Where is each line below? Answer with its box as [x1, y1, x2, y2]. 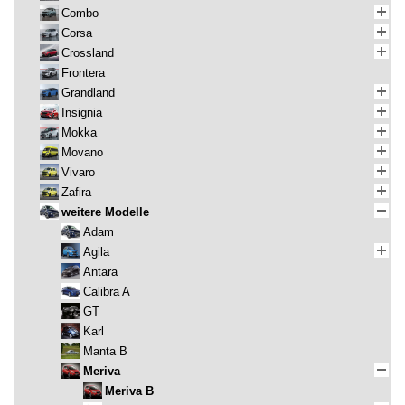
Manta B [83, 344, 127, 359]
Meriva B [105, 384, 154, 399]
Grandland [61, 86, 115, 100]
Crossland [61, 46, 114, 61]
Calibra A [83, 285, 130, 299]
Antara [83, 265, 118, 279]
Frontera [61, 66, 105, 80]
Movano [61, 146, 103, 160]
